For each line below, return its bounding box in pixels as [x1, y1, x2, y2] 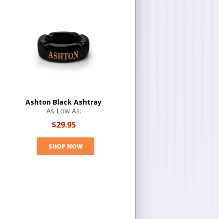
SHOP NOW [48, 142, 83, 151]
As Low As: [46, 106, 81, 115]
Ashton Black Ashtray [25, 97, 102, 107]
